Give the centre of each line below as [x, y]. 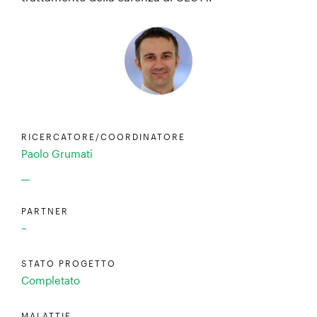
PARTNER [45, 211]
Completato [51, 280]
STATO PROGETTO [69, 263]
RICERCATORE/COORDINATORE [103, 137]
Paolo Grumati [57, 154]
